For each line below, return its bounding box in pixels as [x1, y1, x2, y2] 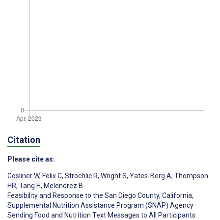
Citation [7, 135, 40, 145]
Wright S [99, 172, 127, 180]
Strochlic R [63, 172, 98, 180]
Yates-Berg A [128, 172, 171, 180]
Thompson [173, 172, 208, 180]
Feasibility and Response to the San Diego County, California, [7, 192, 193, 200]
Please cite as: [7, 155, 55, 164]
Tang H [18, 182, 41, 190]
